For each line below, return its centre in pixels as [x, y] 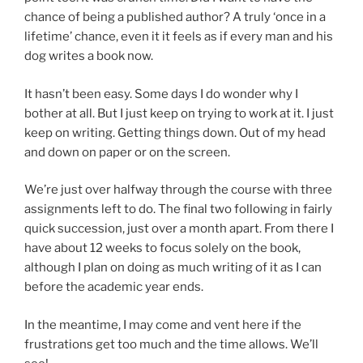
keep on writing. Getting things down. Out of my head [175, 132]
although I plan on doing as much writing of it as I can [173, 268]
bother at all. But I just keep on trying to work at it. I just [179, 113]
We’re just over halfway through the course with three [178, 190]
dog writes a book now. [89, 56]
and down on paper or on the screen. [127, 152]
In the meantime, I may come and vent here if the [163, 325]
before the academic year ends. [114, 287]
